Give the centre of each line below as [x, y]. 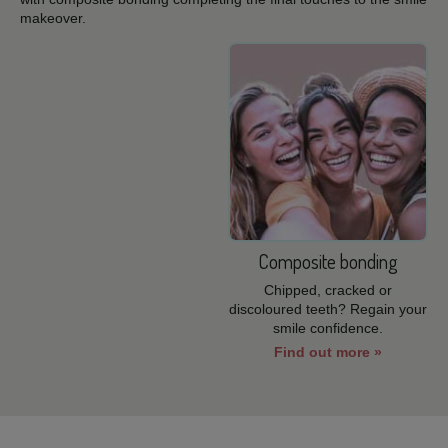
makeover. [53, 17]
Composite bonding [328, 261]
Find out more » [328, 351]
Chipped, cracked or [328, 289]
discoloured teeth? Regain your [328, 308]
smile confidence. [328, 327]
